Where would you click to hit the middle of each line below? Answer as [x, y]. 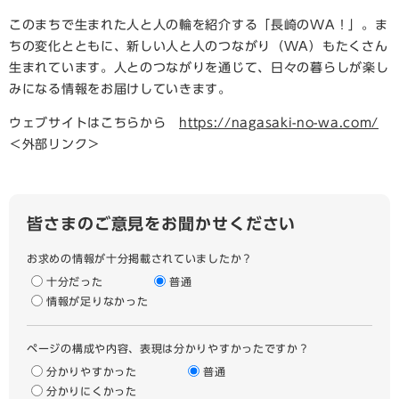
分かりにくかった [92, 391]
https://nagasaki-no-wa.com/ [279, 122]
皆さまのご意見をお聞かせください [162, 223]
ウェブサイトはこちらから [94, 122]
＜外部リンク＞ [55, 144]
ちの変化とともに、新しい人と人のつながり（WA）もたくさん [199, 46]
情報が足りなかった [98, 301]
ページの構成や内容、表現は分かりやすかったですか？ [168, 348]
